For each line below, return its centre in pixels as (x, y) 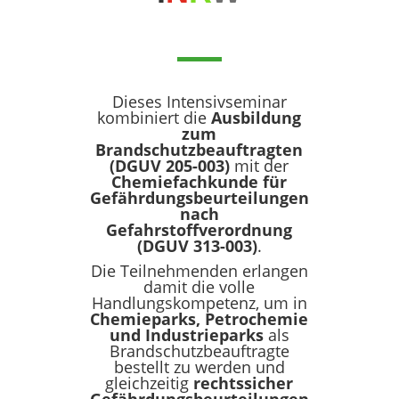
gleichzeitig (150, 383)
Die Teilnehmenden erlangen (199, 271)
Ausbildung (256, 118)
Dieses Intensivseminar (199, 102)
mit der (260, 166)
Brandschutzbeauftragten (199, 150)
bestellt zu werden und (199, 367)
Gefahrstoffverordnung (199, 230)
